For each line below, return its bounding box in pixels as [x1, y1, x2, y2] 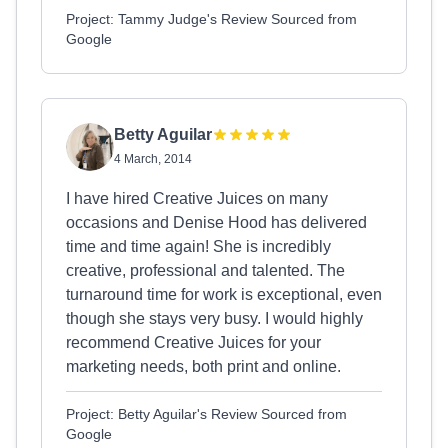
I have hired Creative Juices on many [66, 190, 328, 207]
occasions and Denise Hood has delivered [66, 214, 367, 231]
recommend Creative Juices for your [66, 334, 321, 351]
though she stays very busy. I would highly [66, 310, 363, 327]
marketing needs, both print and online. [66, 358, 341, 375]
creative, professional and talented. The [66, 262, 345, 279]
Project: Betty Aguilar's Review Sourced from [66, 406, 347, 422]
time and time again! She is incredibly [66, 238, 331, 255]
